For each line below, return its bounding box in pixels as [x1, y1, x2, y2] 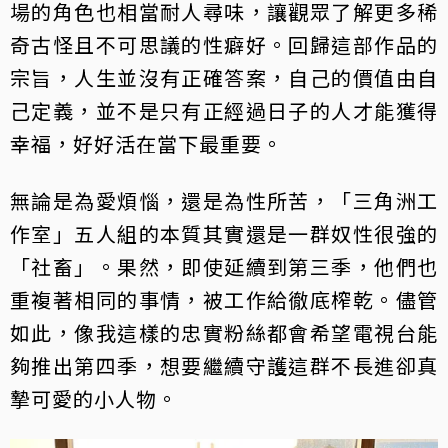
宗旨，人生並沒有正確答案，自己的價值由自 [10, 63, 438, 93]
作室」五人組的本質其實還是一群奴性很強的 [10, 219, 438, 249]
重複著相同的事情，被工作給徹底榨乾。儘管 [10, 285, 438, 315]
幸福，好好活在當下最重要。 [10, 129, 283, 159]
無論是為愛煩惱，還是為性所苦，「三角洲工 [10, 186, 438, 216]
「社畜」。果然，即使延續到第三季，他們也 [10, 252, 438, 282]
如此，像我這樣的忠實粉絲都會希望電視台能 [10, 318, 438, 348]
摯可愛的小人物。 [10, 384, 178, 414]
